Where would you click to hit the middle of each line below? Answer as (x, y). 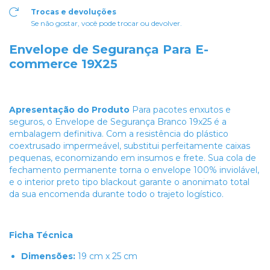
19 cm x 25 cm (106, 256)
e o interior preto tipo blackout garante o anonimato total (129, 182)
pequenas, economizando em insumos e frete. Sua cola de (133, 158)
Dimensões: (48, 256)
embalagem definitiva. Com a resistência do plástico (119, 134)
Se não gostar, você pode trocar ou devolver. (106, 24)
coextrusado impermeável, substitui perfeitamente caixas (130, 146)
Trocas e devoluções (73, 12)
